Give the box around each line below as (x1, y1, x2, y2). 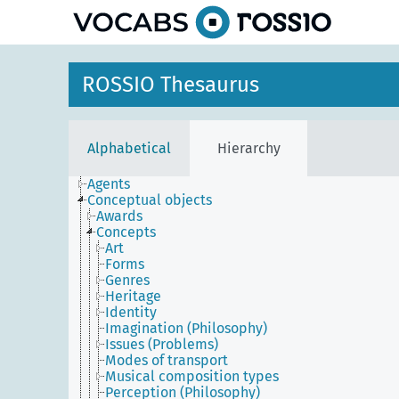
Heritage (105, 288, 161, 305)
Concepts (96, 224, 156, 240)
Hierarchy (216, 139, 281, 157)
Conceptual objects (87, 191, 212, 208)
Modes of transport (105, 352, 228, 369)
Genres (105, 272, 150, 289)
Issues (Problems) (105, 336, 218, 353)
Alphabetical (87, 139, 171, 157)
